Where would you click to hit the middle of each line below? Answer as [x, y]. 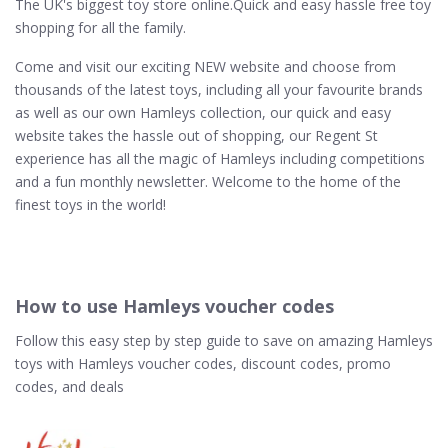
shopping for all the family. [100, 27]
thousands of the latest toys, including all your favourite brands [219, 89]
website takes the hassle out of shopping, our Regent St [196, 135]
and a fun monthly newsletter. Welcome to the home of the [208, 181]
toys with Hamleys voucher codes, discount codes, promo [203, 363]
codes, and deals [69, 386]
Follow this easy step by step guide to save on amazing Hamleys [224, 340]
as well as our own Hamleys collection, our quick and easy [203, 112]
